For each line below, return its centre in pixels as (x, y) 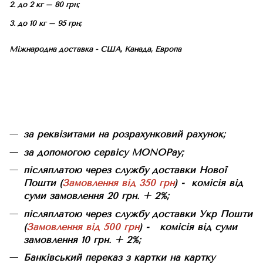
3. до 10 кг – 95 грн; (45, 23)
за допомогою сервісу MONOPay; (104, 152)
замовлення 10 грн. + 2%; (82, 240)
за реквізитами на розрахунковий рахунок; (124, 134)
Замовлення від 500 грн (83, 227)
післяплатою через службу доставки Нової (125, 170)
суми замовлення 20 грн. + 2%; (96, 196)
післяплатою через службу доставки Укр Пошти (138, 214)
